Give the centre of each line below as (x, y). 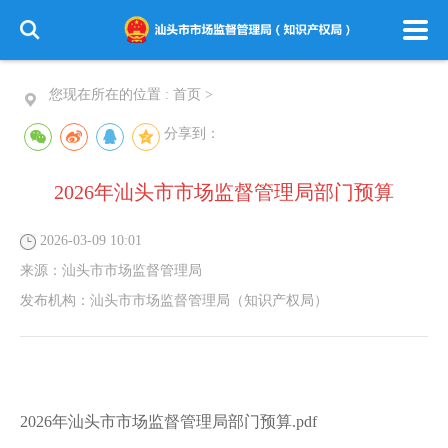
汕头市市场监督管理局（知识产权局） (209, 300)
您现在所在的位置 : (111, 94)
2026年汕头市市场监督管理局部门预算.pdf (168, 421)
